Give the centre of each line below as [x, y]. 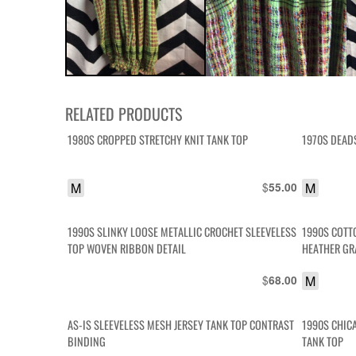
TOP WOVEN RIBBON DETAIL [127, 249]
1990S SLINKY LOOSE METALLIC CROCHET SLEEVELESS [182, 232]
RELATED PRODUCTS [124, 113]
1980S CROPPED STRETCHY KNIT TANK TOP [158, 139]
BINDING [87, 341]
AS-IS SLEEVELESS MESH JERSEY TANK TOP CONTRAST [181, 324]
